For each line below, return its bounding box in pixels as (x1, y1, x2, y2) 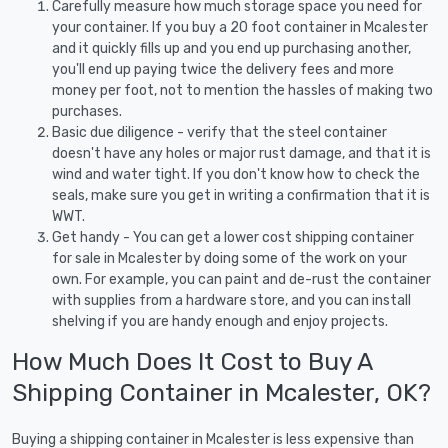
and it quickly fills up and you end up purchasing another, (52, 39, 411, 57)
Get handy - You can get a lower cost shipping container (52, 228, 414, 246)
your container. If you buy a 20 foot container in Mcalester (52, 18, 428, 36)
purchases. (52, 102, 122, 120)
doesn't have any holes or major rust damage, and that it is (52, 144, 431, 162)
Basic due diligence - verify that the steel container (52, 123, 387, 141)
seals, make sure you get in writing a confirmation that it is (52, 186, 430, 204)
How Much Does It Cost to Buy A (12, 346, 372, 376)
